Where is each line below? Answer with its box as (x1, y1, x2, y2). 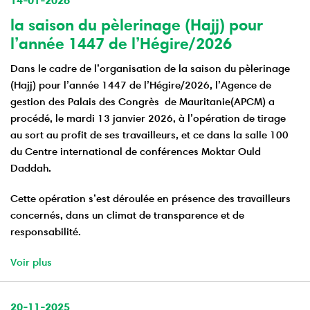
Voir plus (10, 255, 52, 269)
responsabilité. (10, 225, 81, 239)
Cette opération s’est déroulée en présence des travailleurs (10, 192, 291, 206)
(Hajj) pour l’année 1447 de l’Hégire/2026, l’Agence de (10, 78, 271, 92)
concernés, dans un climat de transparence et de (10, 208, 244, 222)
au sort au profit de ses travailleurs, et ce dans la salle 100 (10, 128, 289, 142)
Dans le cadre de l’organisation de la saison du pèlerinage (10, 62, 290, 75)
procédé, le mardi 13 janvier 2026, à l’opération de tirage (10, 111, 286, 125)
